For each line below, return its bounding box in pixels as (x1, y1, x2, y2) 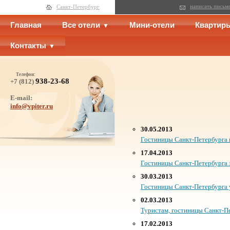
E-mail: (10, 94, 32, 102)
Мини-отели (129, 21, 175, 29)
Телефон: (16, 72, 35, 77)
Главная (10, 21, 42, 29)
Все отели (62, 21, 100, 29)
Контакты (10, 42, 46, 50)
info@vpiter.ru (10, 102, 53, 110)
